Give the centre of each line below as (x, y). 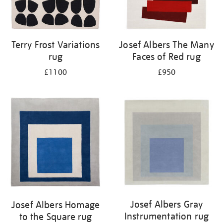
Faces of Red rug (166, 56)
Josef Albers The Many (166, 45)
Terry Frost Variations (55, 45)
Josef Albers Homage (55, 205)
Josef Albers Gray (166, 204)
